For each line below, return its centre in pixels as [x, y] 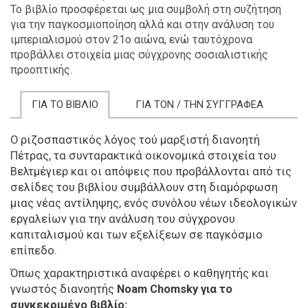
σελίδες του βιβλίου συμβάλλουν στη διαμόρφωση [144, 187]
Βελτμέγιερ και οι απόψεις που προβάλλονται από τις [151, 171]
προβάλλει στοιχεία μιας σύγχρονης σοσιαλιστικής [139, 54]
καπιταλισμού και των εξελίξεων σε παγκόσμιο [136, 234]
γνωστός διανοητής [64, 289]
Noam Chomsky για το [175, 289]
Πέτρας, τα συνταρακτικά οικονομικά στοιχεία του [143, 155]
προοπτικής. [41, 69]
